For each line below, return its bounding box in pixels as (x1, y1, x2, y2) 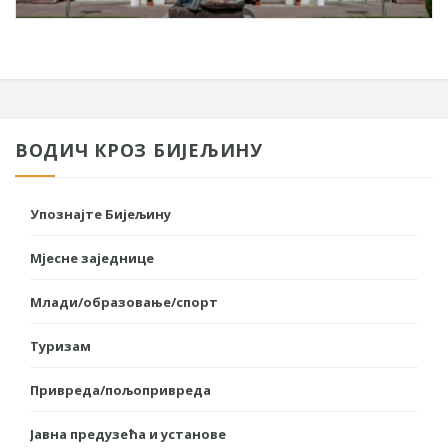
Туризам (30, 336, 91, 355)
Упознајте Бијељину (30, 204, 171, 223)
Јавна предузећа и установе (30, 424, 226, 443)
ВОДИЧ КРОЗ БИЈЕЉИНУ (15, 137, 263, 162)
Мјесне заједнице (30, 248, 154, 267)
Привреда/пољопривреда (30, 380, 211, 399)
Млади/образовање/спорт (30, 292, 218, 311)
